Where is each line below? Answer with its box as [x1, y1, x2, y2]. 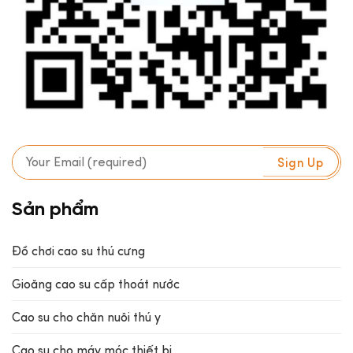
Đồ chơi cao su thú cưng [12, 243, 145, 260]
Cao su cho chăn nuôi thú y [12, 309, 161, 326]
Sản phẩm [12, 200, 98, 221]
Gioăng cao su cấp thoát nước [12, 276, 180, 293]
